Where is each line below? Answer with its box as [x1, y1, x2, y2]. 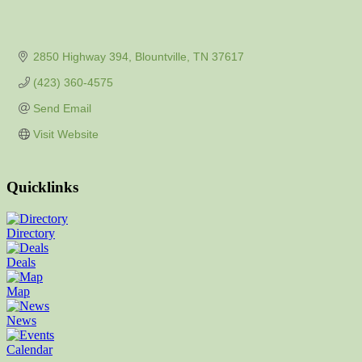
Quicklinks [6, 178, 78, 196]
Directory [6, 225, 55, 240]
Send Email [32, 102, 91, 116]
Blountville [134, 50, 187, 64]
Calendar [6, 342, 53, 356]
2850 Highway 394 [32, 50, 128, 64]
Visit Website [32, 128, 99, 141]
